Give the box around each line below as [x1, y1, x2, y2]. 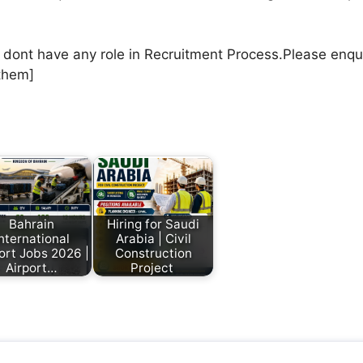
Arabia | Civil [115, 230, 191, 246]
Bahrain [9, 216, 54, 232]
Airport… [6, 259, 58, 275]
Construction [114, 245, 192, 261]
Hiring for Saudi [107, 216, 199, 232]
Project [130, 259, 177, 275]
